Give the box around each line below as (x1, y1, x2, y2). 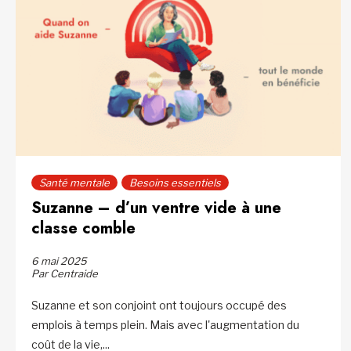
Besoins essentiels (129, 176, 221, 190)
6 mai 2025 (31, 255, 87, 268)
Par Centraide (31, 267, 98, 280)
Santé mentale (39, 176, 110, 190)
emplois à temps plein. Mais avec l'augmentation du (31, 318, 299, 332)
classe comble (31, 217, 140, 241)
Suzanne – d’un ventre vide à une (31, 197, 281, 220)
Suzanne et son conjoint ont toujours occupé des (31, 299, 287, 313)
